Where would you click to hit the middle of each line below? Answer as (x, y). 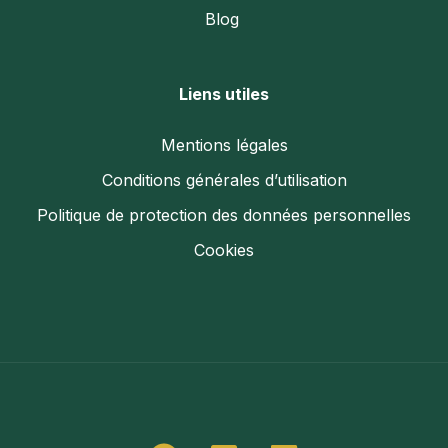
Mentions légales (224, 145)
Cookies (224, 250)
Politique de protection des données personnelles (224, 215)
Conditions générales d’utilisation (224, 180)
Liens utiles (224, 94)
